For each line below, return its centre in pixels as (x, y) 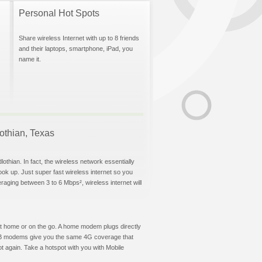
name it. (30, 59)
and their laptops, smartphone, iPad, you (76, 49)
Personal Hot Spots (59, 13)
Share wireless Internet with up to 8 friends (79, 38)
